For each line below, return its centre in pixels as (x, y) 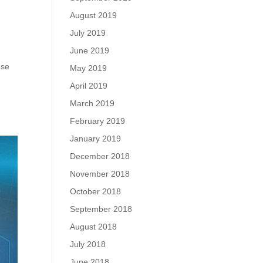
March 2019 (92, 103)
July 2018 (88, 244)
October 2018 (96, 191)
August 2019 (94, 15)
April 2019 (89, 86)
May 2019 (89, 68)
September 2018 (101, 209)
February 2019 (98, 121)
